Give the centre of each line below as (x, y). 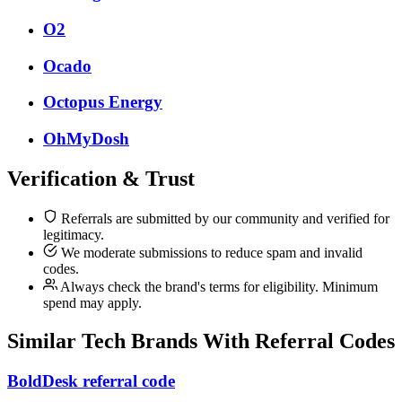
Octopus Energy (103, 102)
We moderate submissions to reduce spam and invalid (210, 252)
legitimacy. (74, 234)
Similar (44, 341)
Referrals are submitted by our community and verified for (223, 218)
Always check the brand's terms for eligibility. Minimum (218, 286)
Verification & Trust (101, 179)
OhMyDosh (86, 139)
